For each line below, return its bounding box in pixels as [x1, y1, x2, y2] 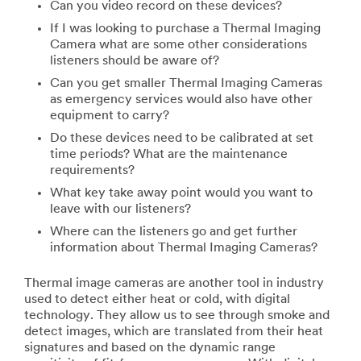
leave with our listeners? [50, 203, 191, 216]
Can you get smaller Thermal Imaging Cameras [50, 77, 322, 90]
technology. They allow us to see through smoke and [24, 309, 330, 322]
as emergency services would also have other [50, 93, 313, 106]
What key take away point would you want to [50, 187, 313, 200]
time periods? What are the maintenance [50, 148, 288, 161]
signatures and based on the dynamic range [24, 342, 276, 355]
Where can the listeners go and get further [50, 226, 297, 239]
